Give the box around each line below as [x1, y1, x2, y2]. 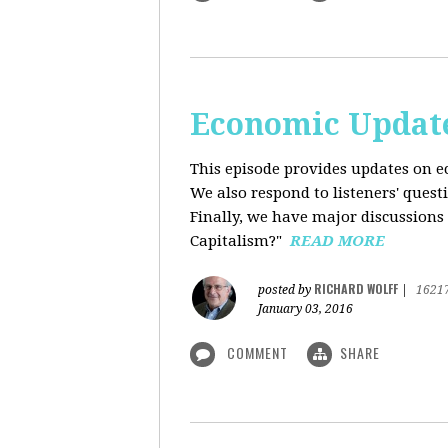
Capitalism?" [190, 232, 290, 250]
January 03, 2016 [258, 302, 353, 316]
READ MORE [290, 232, 385, 250]
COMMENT [223, 342, 292, 363]
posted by [258, 283, 314, 297]
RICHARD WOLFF [314, 280, 398, 297]
